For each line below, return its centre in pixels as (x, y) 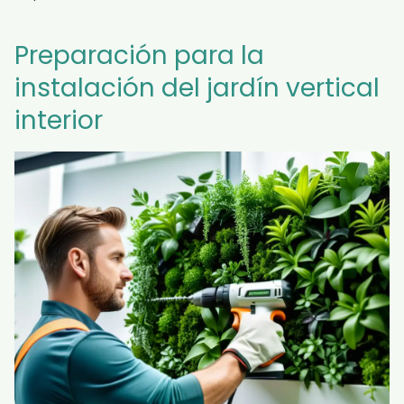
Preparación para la (139, 55)
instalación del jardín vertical (197, 88)
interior (59, 120)
